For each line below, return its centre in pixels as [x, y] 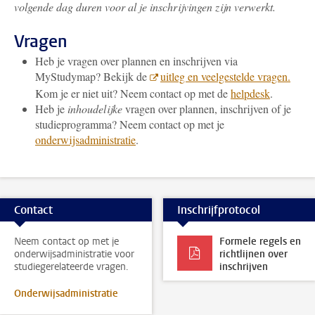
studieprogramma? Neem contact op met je [130, 124]
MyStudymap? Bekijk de [92, 76]
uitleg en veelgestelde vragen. [225, 76]
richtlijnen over [253, 254]
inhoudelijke [96, 109]
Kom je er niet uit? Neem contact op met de [133, 93]
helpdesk [250, 93]
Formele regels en [260, 242]
